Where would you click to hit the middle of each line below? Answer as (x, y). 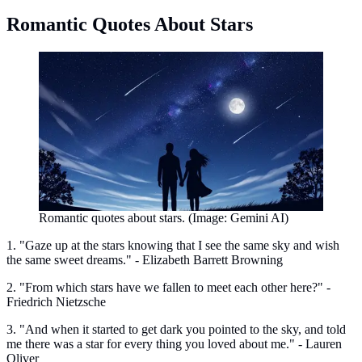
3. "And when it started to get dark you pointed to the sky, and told (176, 330)
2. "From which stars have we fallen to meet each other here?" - (168, 288)
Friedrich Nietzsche (56, 302)
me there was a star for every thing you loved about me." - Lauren (174, 344)
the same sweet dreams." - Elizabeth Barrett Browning (145, 260)
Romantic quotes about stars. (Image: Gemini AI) (164, 218)
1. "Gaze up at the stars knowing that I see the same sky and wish (173, 246)
